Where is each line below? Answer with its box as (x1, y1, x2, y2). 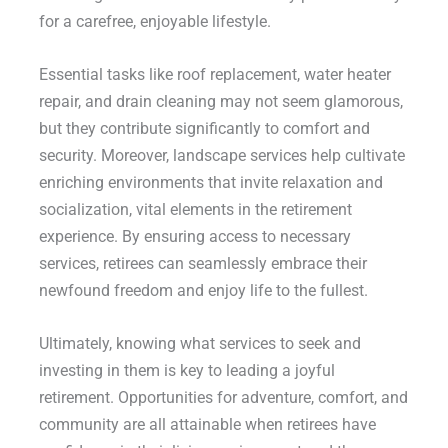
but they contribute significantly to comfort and (38, 119, 370, 139)
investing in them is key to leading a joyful (38, 361, 335, 381)
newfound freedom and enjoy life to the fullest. (38, 281, 368, 301)
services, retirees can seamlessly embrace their (38, 254, 367, 274)
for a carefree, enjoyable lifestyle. (38, 11, 271, 31)
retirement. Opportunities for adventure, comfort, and (38, 388, 408, 408)
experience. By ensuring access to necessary (38, 227, 351, 247)
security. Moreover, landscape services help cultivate (38, 146, 405, 166)
